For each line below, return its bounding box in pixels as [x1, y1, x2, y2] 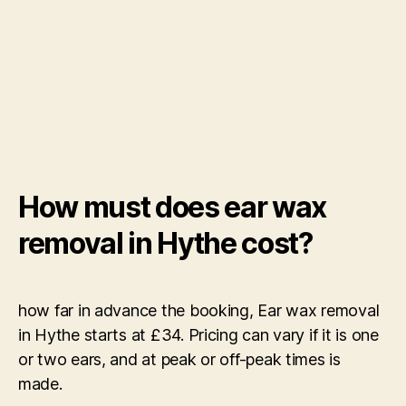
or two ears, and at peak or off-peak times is [18, 349, 341, 369]
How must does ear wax [18, 188, 327, 225]
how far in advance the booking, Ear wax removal [18, 300, 380, 320]
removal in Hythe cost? [18, 225, 313, 261]
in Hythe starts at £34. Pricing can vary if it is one [18, 324, 379, 344]
